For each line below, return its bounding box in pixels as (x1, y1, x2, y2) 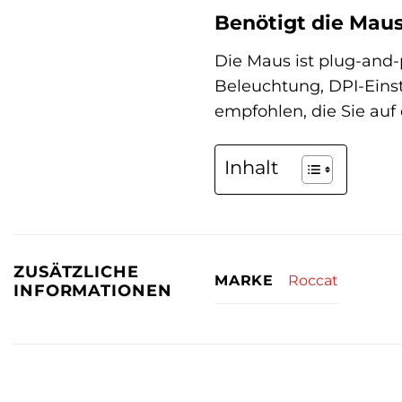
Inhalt (224, 156, 279, 179)
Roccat (287, 272, 338, 290)
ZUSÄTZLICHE (13, 261, 139, 281)
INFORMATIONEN (13, 280, 172, 300)
